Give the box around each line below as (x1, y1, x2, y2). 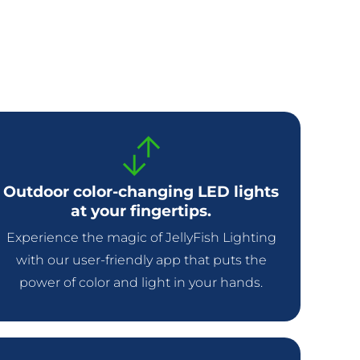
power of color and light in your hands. (19, 275, 264, 291)
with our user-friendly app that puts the (15, 252, 267, 268)
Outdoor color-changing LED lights (3, 182, 280, 202)
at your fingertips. (71, 202, 212, 221)
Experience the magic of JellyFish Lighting (6, 230, 276, 246)
